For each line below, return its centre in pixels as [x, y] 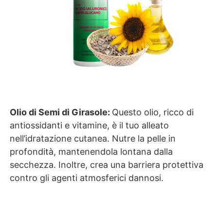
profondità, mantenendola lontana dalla [91, 152]
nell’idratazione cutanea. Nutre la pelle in [93, 139]
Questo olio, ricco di [153, 112]
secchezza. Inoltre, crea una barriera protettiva [107, 165]
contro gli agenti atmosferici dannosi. [87, 178]
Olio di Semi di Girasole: [61, 112]
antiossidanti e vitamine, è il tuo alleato [89, 126]
